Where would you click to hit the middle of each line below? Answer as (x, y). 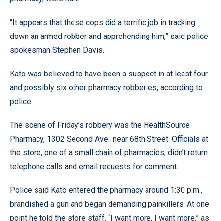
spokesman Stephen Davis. (57, 50)
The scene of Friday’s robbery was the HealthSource (100, 125)
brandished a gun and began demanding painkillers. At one (110, 204)
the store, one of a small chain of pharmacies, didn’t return (109, 153)
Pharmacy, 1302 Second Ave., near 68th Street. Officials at (109, 139)
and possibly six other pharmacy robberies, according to (106, 88)
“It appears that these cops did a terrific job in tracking (103, 22)
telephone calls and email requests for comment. (94, 166)
